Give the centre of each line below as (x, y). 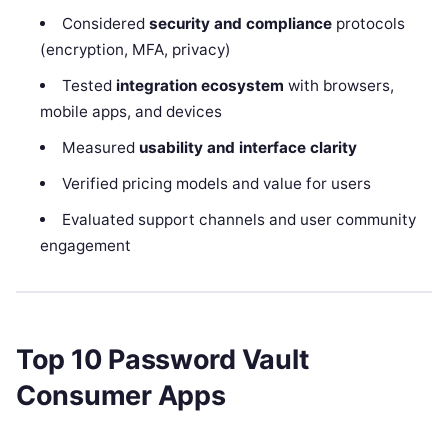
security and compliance (240, 24)
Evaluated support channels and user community (238, 220)
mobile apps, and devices (131, 112)
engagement (86, 246)
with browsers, (338, 86)
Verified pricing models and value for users (216, 184)
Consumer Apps (121, 395)
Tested (88, 86)
